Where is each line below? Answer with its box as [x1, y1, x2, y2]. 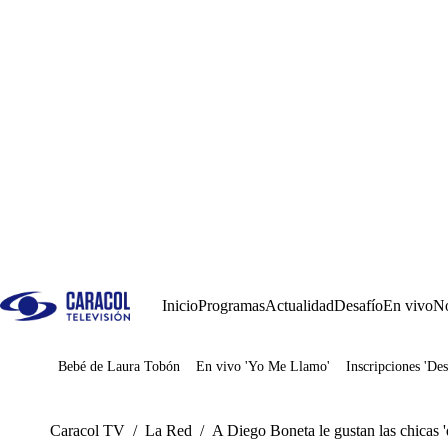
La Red [145, 422, 192, 439]
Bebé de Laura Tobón [58, 359, 180, 374]
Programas [198, 297, 265, 314]
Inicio [162, 297, 198, 314]
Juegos [88, 365, 131, 382]
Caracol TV [50, 422, 125, 439]
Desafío [334, 297, 383, 314]
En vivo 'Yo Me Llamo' [196, 359, 330, 374]
